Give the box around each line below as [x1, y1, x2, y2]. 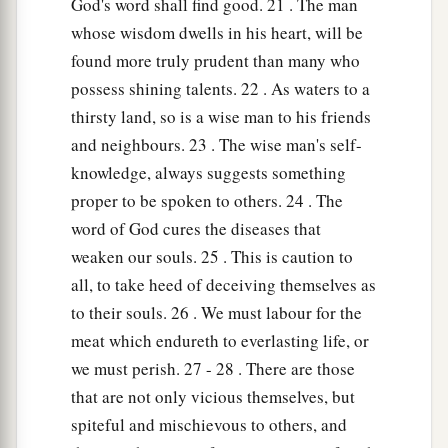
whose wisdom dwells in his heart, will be [71, 21, 363, 45]
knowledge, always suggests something [71, 161, 346, 185]
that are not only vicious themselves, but [71, 385, 355, 409]
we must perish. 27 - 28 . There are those [71, 357, 355, 381]
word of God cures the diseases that [71, 217, 321, 241]
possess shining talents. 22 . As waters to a [71, 77, 370, 101]
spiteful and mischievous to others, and [71, 413, 347, 437]
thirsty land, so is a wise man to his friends [71, 105, 371, 129]
